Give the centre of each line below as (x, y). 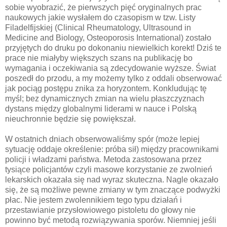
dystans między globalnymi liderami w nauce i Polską (101, 108)
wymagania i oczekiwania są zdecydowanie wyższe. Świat (110, 68)
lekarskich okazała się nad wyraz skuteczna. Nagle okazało (112, 179)
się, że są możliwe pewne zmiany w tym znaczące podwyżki (113, 190)
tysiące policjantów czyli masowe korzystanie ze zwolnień (109, 169)
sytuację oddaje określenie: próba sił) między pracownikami (112, 149)
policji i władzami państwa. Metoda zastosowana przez (103, 159)
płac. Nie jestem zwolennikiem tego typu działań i (93, 200)
